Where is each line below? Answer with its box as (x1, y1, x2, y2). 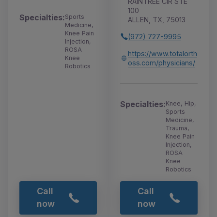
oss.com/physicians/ (128, 58, 195, 67)
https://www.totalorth (128, 49, 197, 58)
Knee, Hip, (166, 99, 196, 107)
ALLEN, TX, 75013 (128, 15, 186, 24)
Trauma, (166, 124, 189, 132)
